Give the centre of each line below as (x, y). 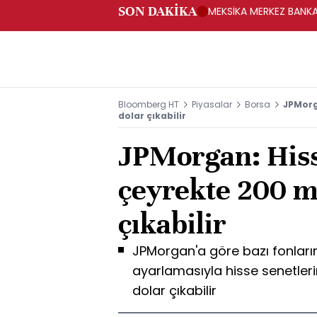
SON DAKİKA (157, 11)
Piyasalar (212, 104)
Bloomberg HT (149, 104)
